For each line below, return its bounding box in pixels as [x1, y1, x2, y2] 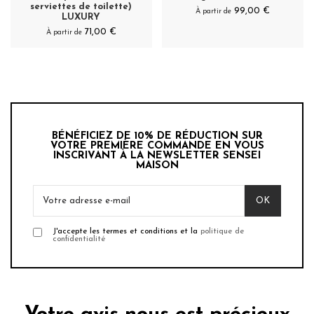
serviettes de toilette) [30, 1, 132, 11]
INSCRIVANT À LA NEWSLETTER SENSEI [53, 150, 261, 161]
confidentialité [53, 234, 105, 243]
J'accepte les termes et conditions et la [53, 226, 200, 235]
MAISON [135, 160, 179, 171]
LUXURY [62, 12, 101, 22]
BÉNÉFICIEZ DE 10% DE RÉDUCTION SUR [51, 130, 263, 142]
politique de [200, 226, 244, 235]
